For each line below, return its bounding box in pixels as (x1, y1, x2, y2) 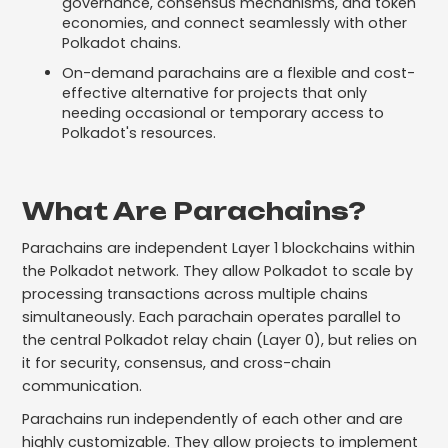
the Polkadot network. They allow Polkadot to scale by (22, 261, 414, 282)
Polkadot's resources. (62, 123, 217, 144)
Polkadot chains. (62, 33, 182, 54)
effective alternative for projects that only (62, 83, 368, 104)
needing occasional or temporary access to (62, 103, 385, 124)
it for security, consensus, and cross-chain (22, 353, 332, 374)
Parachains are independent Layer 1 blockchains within (22, 238, 416, 259)
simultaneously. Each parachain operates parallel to (22, 307, 402, 328)
